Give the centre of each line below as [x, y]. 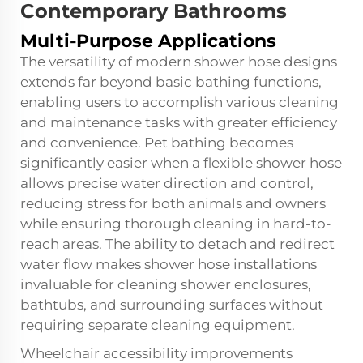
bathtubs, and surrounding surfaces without [172, 305]
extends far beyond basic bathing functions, [171, 82]
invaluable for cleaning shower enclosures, [166, 284]
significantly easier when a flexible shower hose [181, 163]
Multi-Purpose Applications [148, 41]
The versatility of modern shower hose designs [179, 62]
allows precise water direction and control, [167, 183]
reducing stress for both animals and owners [173, 203]
